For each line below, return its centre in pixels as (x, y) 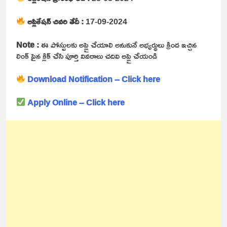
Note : (29, 44)
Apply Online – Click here (76, 102)
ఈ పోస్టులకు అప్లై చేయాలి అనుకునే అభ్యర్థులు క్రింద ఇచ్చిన (119, 44)
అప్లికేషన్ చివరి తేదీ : (57, 21)
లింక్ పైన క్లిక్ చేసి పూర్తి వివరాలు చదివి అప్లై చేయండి (87, 55)
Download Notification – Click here (94, 79)
